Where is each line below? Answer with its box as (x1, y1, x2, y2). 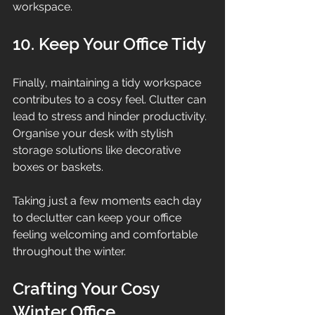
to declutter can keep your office (13, 210, 184, 224)
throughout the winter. (13, 244, 126, 258)
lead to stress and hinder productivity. (13, 109, 210, 123)
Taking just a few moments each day (13, 193, 205, 207)
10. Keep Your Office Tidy (13, 33, 206, 54)
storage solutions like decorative (13, 143, 184, 157)
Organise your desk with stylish (13, 126, 176, 140)
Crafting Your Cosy (13, 278, 163, 299)
